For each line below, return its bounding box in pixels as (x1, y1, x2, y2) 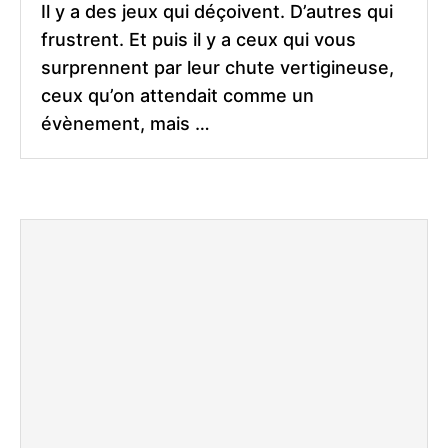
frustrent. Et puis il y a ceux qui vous (41, 29, 356, 51)
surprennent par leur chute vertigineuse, (41, 57, 394, 79)
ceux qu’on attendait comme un (41, 85, 314, 107)
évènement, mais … (41, 113, 210, 135)
